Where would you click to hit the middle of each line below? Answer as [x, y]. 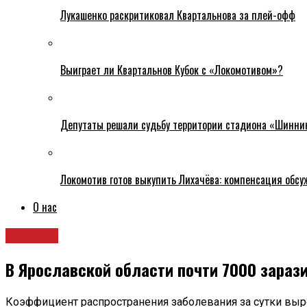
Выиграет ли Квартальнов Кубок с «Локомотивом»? [172, 70]
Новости [32, 236]
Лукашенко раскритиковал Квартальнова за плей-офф [178, 15]
